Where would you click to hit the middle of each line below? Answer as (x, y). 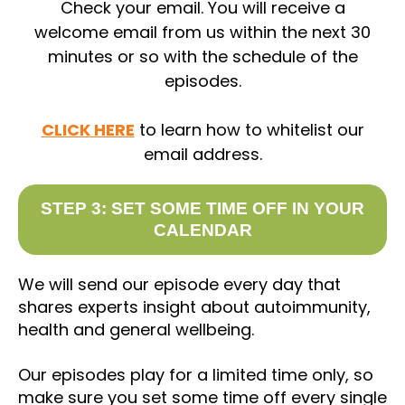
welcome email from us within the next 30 (202, 33)
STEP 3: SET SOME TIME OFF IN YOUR (202, 209)
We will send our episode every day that (179, 285)
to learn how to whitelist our (249, 130)
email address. (202, 155)
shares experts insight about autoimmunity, (194, 307)
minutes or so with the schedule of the (202, 57)
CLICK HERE (88, 130)
